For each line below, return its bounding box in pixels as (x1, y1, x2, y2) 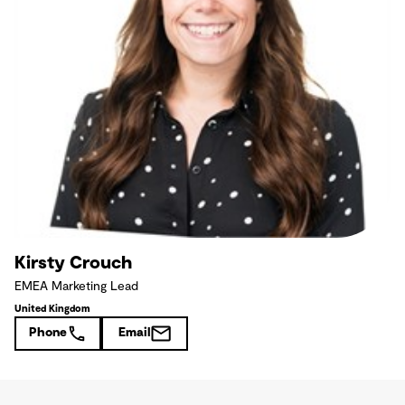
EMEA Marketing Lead (14, 279, 138, 293)
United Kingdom (14, 303, 90, 314)
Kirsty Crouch (14, 253, 132, 272)
